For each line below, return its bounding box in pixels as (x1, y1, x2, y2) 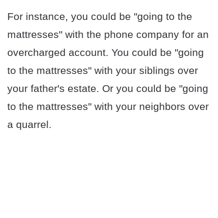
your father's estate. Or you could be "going (7, 83, 208, 94)
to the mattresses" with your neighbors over (7, 101, 209, 112)
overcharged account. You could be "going (7, 47, 204, 58)
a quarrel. (7, 119, 52, 130)
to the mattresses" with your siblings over (7, 65, 198, 76)
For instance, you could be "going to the (7, 11, 192, 22)
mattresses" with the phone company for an (7, 29, 209, 40)
